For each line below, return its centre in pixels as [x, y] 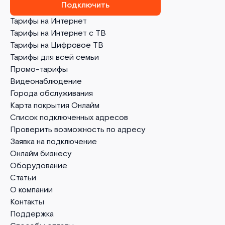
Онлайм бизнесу [41, 154]
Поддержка [32, 214]
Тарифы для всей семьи [54, 58]
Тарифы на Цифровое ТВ [57, 45]
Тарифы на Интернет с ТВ [58, 33]
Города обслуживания [51, 94]
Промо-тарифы [39, 70]
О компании [31, 190]
